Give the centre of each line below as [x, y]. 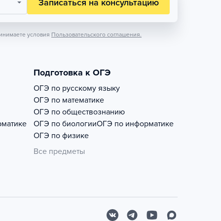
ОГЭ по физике [61, 136]
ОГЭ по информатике [135, 124]
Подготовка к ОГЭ [72, 73]
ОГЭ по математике [69, 100]
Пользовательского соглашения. [96, 35]
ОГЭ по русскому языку [77, 88]
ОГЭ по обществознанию [79, 112]
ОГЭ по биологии [65, 124]
